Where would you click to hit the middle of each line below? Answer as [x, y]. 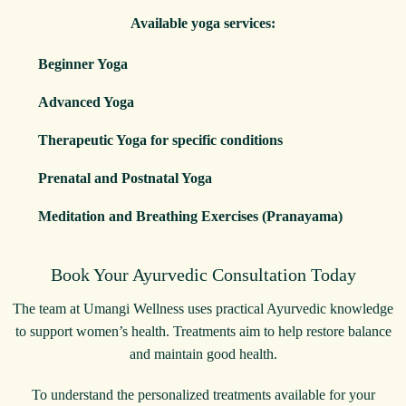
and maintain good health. [203, 353]
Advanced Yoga [86, 101]
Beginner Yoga [83, 63]
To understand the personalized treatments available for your [203, 394]
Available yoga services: [203, 23]
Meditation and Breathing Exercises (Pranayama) [190, 216]
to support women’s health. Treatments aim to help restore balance [203, 331]
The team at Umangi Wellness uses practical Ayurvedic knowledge [203, 308]
